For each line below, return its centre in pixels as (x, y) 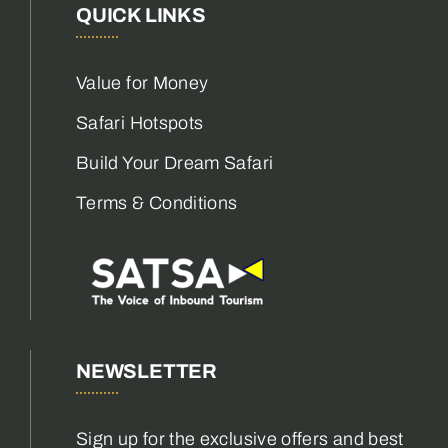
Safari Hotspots (140, 123)
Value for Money (142, 83)
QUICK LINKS (141, 15)
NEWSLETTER (146, 371)
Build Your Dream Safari (175, 163)
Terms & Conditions (157, 203)
